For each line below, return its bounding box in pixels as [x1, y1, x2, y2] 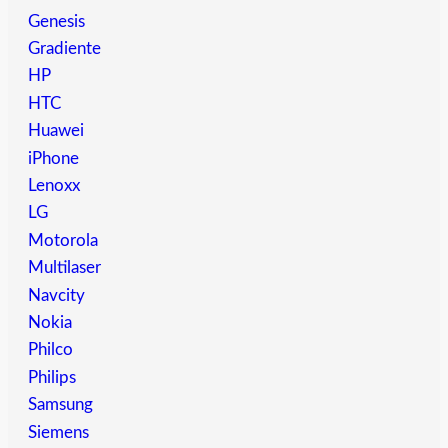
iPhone [28, 149, 79, 167]
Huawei [28, 122, 84, 140]
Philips [28, 368, 76, 386]
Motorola [28, 231, 98, 249]
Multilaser [28, 259, 101, 277]
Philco [28, 341, 73, 359]
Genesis [28, 12, 85, 30]
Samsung [28, 396, 93, 414]
